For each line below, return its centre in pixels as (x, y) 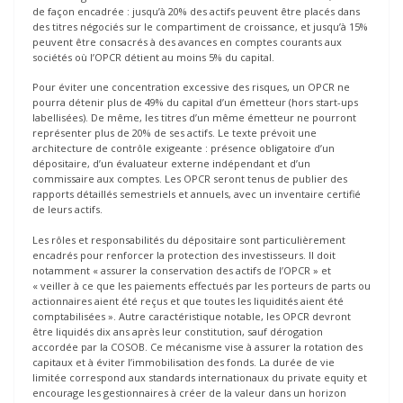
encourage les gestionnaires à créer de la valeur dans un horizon (189, 392)
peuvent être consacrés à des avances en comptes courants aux (187, 41)
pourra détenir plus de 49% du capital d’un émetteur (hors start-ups (195, 103)
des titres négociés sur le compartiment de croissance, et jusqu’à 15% (200, 26)
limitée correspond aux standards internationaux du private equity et (200, 377)
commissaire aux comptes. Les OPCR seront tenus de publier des (190, 179)
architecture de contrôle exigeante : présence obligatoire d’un (184, 148)
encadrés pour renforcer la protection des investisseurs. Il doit (184, 255)
